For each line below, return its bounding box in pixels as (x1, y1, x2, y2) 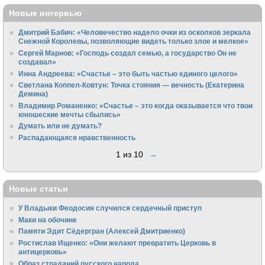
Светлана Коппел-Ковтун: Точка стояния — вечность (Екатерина (18, 81, 245, 89)
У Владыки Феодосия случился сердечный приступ (18, 204, 202, 212)
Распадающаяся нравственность (18, 133, 136, 141)
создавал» (18, 58, 57, 66)
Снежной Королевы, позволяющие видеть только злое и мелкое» (18, 37, 249, 46)
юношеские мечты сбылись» (18, 110, 121, 118)
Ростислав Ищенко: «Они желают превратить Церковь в (18, 239, 216, 247)
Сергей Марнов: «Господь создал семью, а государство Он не (18, 49, 237, 57)
